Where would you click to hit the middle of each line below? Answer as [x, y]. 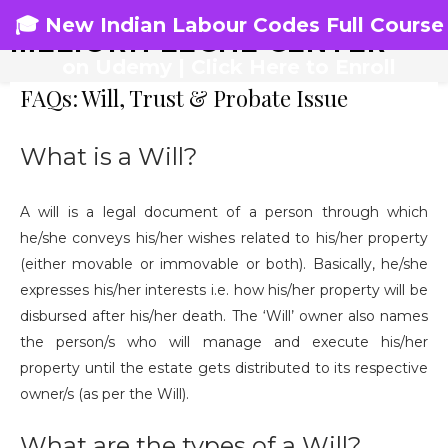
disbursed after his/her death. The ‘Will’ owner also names [224, 316]
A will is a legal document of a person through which [224, 212]
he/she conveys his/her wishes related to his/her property [224, 238]
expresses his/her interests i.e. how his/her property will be [224, 290]
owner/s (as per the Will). [104, 394]
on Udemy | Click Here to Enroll [229, 67]
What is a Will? [109, 156]
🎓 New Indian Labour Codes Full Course [229, 25]
